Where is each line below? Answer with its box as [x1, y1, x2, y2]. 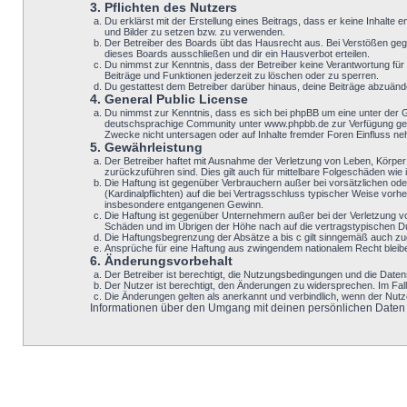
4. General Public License [89, 92, 248, 106]
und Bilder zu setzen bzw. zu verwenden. [104, 26, 285, 37]
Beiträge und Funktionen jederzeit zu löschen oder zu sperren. [104, 70, 379, 81]
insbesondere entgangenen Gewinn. [104, 199, 263, 210]
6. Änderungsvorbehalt [89, 253, 233, 268]
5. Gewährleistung [89, 140, 203, 154]
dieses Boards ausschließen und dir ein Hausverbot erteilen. [104, 48, 370, 59]
